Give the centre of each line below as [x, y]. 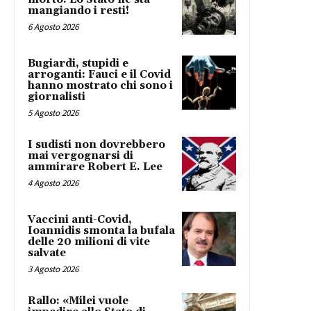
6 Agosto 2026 [53, 27]
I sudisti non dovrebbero [96, 145]
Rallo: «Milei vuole [78, 301]
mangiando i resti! [78, 11]
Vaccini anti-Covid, [80, 220]
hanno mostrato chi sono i [100, 86]
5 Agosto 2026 [53, 113]
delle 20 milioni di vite [89, 242]
